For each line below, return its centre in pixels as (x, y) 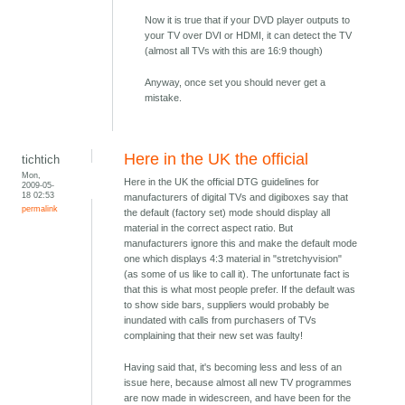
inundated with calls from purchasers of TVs (221, 320)
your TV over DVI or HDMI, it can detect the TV (249, 36)
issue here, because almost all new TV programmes (238, 383)
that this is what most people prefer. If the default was (240, 290)
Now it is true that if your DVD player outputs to (248, 20)
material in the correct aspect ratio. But (209, 228)
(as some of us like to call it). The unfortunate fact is (237, 274)
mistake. (164, 98)
